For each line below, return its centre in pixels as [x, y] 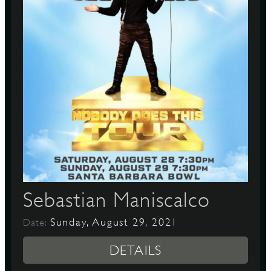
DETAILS [135, 250]
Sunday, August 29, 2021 [114, 222]
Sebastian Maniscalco [117, 200]
